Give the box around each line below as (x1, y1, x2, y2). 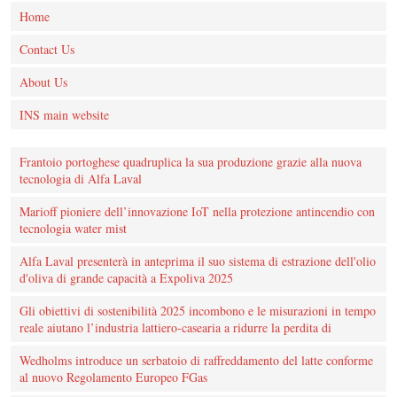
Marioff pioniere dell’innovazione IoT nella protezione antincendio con (19, 203, 375, 221)
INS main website (19, 106, 109, 124)
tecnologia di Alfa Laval (19, 170, 142, 188)
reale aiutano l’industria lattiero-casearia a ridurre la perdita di (19, 319, 331, 337)
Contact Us (19, 41, 74, 58)
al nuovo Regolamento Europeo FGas (19, 369, 207, 386)
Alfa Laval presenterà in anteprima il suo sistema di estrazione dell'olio (19, 253, 376, 270)
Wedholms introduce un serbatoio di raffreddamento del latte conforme (19, 352, 373, 370)
